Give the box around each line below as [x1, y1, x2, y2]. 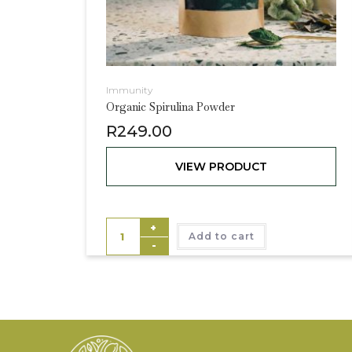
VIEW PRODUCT [174, 159, 267, 174]
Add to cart [188, 229, 255, 242]
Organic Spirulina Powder [105, 99, 235, 114]
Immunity [105, 83, 152, 96]
